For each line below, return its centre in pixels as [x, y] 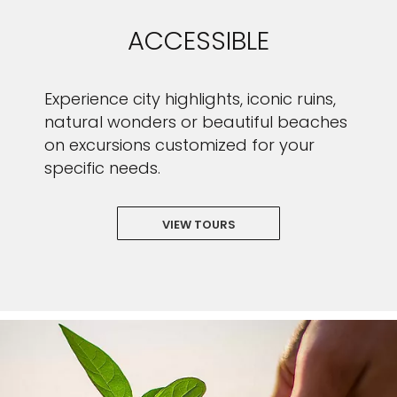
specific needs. [102, 168]
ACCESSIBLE [198, 41]
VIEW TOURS [198, 225]
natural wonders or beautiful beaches [196, 122]
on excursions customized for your [179, 145]
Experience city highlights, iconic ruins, [190, 99]
